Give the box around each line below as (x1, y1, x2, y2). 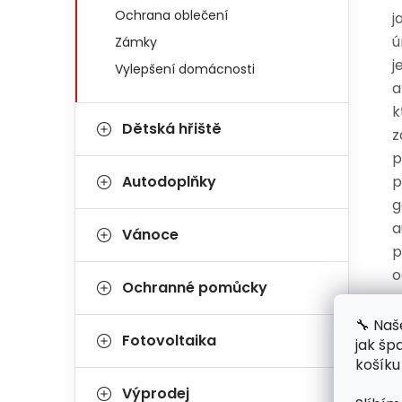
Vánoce (122, 224, 179, 245)
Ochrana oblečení (115, 6, 228, 24)
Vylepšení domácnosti (115, 60, 255, 78)
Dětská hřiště (122, 118, 222, 139)
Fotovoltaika (122, 330, 216, 351)
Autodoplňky (122, 171, 216, 192)
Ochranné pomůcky (122, 277, 267, 298)
